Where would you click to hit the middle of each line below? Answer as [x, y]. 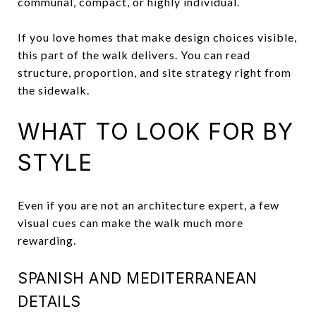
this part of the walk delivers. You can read [134, 54]
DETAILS [49, 301]
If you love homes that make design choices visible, [157, 37]
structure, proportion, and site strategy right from [154, 72]
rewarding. [47, 240]
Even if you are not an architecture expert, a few [148, 205]
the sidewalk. [54, 90]
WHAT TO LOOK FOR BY [156, 131]
